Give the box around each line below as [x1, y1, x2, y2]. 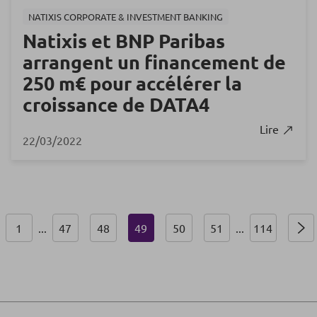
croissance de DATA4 [23, 91, 209, 116]
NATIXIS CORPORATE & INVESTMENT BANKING [28, 10, 223, 23]
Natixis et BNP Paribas [23, 28, 225, 52]
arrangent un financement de [23, 49, 286, 74]
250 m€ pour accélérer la [23, 70, 242, 95]
